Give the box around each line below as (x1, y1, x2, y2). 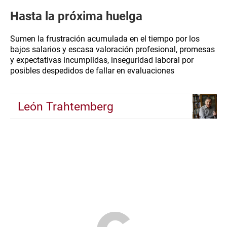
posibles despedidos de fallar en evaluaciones (10, 66, 174, 75)
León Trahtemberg (18, 100, 113, 113)
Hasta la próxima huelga (10, 9, 142, 23)
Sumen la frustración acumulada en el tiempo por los (10, 34, 200, 44)
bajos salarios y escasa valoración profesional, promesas (10, 45, 215, 54)
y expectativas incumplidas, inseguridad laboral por (10, 55, 194, 65)
